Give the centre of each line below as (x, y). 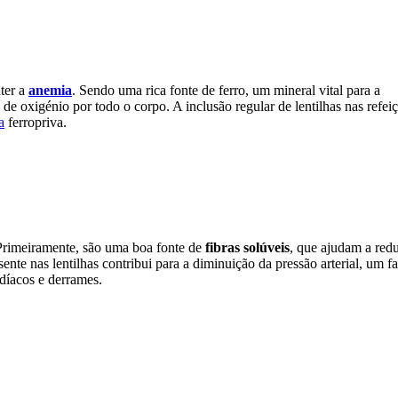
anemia (50, 90)
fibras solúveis (247, 248)
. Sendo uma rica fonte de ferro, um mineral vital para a (226, 90)
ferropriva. (36, 122)
